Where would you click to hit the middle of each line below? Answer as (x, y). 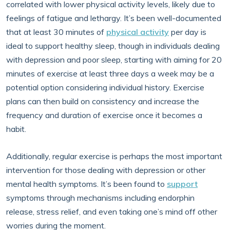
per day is (188, 32)
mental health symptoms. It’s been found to (87, 184)
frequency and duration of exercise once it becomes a (104, 115)
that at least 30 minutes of (56, 32)
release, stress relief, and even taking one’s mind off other (112, 212)
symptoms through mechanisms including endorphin (100, 198)
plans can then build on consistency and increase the (103, 101)
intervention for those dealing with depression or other (106, 170)
